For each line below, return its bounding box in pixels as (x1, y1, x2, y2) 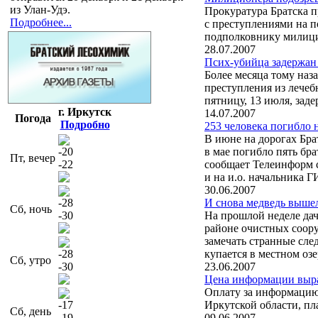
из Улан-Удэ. (10, 3, 70, 16)
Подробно (60, 118, 110, 131)
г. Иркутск (58, 105, 111, 118)
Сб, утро (10, 253, 51, 266)
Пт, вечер (10, 151, 55, 164)
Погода (14, 111, 51, 124)
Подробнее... (10, 16, 72, 28)
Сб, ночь (10, 202, 52, 215)
